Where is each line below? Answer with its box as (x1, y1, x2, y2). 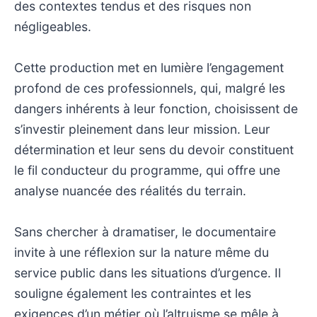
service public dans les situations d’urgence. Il (14, 265, 281, 280)
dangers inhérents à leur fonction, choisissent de (14, 100, 298, 116)
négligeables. (14, 18, 91, 34)
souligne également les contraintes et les (14, 285, 251, 301)
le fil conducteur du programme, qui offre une (14, 162, 280, 178)
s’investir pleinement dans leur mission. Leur (14, 121, 270, 137)
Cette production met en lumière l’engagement (14, 59, 284, 75)
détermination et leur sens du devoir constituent (14, 142, 294, 157)
